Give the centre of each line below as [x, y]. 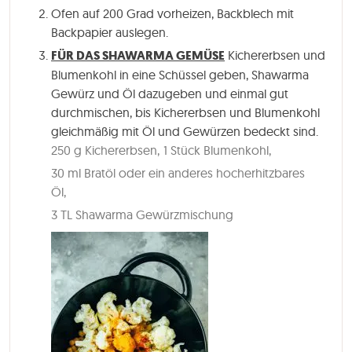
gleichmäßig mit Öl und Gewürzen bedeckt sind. [185, 131]
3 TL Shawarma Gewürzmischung [142, 214]
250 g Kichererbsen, [105, 150]
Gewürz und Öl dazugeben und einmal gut [170, 93]
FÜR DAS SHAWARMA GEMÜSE [138, 55]
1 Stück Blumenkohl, [217, 150]
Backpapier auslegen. [110, 32]
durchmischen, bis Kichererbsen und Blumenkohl [185, 112]
